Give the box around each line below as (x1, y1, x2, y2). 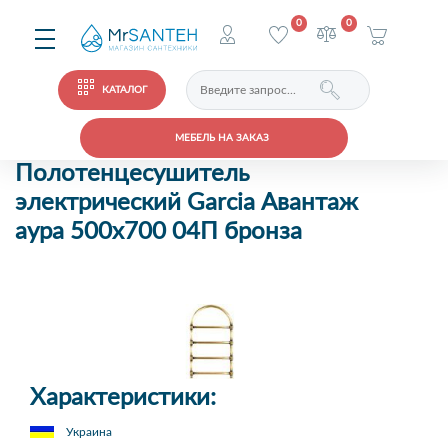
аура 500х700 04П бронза (15, 220, 302, 244)
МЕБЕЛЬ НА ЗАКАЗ (174, 133, 269, 143)
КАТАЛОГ (102, 85, 147, 95)
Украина (66, 426, 112, 438)
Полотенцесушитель (15, 162, 250, 186)
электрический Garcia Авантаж (15, 191, 358, 215)
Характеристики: (30, 386, 216, 410)
